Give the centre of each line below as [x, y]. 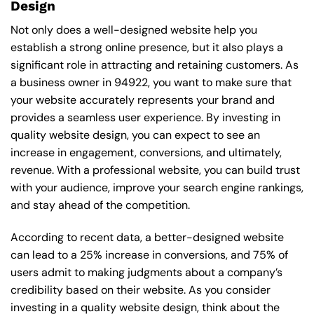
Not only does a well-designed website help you [134, 30]
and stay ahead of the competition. [100, 205]
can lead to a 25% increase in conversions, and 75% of [149, 255]
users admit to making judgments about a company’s [146, 273]
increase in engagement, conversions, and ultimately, [146, 153]
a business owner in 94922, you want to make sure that [151, 83]
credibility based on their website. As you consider [141, 290]
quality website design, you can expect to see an [135, 135]
